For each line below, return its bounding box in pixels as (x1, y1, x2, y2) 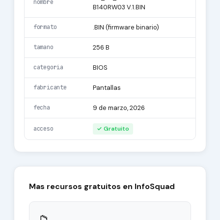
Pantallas (92, 83, 121, 92)
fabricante (33, 83, 67, 91)
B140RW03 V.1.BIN (92, 3, 145, 11)
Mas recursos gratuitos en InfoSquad (28, 181, 175, 192)
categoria (33, 63, 64, 71)
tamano (33, 43, 54, 51)
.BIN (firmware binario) (92, 23, 159, 31)
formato (33, 23, 57, 31)
